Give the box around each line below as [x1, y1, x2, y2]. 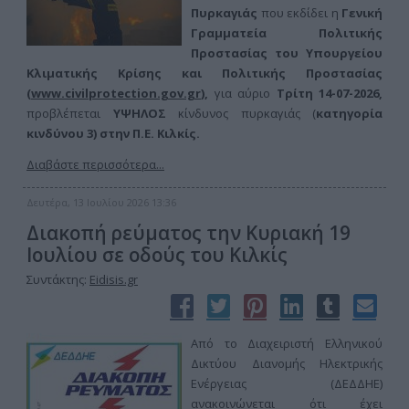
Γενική [341, 5, 383, 21]
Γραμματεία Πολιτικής [191, 25, 383, 41]
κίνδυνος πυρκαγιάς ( [165, 105, 316, 121]
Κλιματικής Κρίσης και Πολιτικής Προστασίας [26, 65, 383, 81]
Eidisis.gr [89, 271, 138, 288]
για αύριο [208, 85, 277, 101]
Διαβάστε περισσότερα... [26, 156, 164, 173]
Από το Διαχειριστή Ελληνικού [191, 335, 383, 351]
